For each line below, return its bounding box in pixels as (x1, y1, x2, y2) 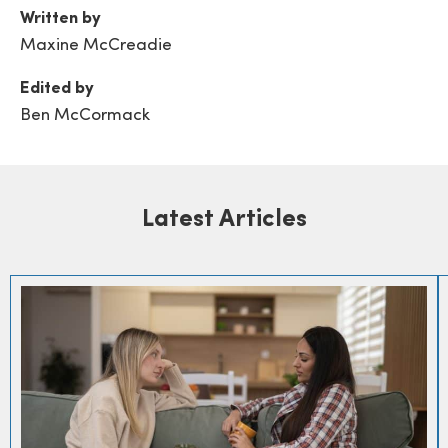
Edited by (20, 79, 94, 97)
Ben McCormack (20, 106, 150, 124)
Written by (20, 9, 101, 27)
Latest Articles (141, 207, 307, 232)
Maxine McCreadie (20, 36, 172, 54)
